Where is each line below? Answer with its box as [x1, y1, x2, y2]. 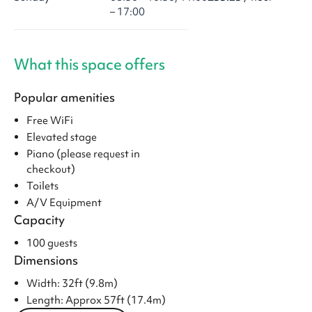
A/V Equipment [26, 196, 102, 210]
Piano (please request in [26, 147, 140, 162]
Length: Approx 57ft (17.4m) [26, 293, 166, 308]
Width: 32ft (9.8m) [26, 276, 118, 291]
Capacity [14, 212, 65, 228]
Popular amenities [14, 89, 115, 106]
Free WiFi [26, 114, 73, 128]
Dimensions [14, 252, 78, 269]
